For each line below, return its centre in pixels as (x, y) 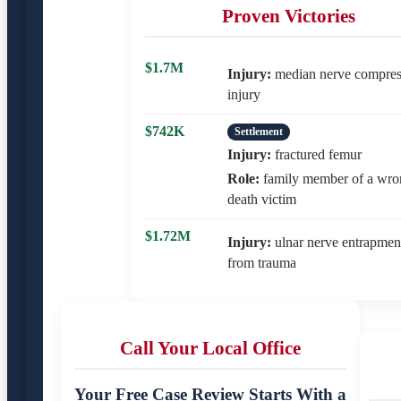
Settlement (259, 131)
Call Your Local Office (210, 347)
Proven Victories (288, 15)
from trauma (262, 262)
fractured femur (316, 154)
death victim (262, 199)
